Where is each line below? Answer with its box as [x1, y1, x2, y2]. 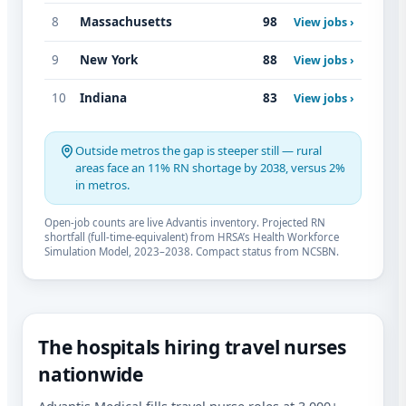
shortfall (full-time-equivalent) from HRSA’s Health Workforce [44, 230, 339, 245]
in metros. [75, 177, 130, 194]
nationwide [38, 362, 143, 388]
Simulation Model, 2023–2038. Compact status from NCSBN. [44, 245, 339, 259]
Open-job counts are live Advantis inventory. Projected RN [44, 216, 325, 230]
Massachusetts [80, 14, 172, 31]
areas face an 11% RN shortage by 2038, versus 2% [75, 159, 345, 177]
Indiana [80, 90, 127, 107]
